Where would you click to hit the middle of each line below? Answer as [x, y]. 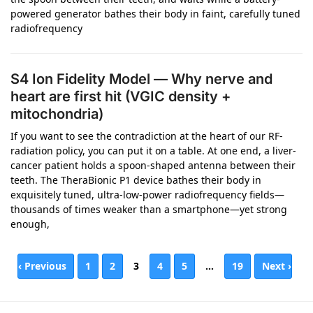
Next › [277, 266]
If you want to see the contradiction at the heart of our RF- [147, 136]
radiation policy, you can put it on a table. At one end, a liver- [153, 151]
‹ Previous [42, 266]
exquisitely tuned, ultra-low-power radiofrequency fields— [147, 195]
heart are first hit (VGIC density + [121, 96]
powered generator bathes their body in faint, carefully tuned [155, 14]
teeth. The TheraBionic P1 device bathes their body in [136, 180]
